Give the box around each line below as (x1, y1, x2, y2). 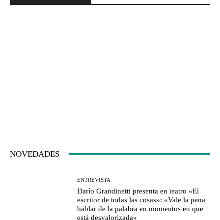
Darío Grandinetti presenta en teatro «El (77, 187, 199, 195)
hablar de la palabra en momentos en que (77, 205, 204, 213)
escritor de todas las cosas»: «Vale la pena (77, 196, 206, 204)
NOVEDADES (10, 149, 59, 159)
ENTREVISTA (77, 177, 111, 183)
